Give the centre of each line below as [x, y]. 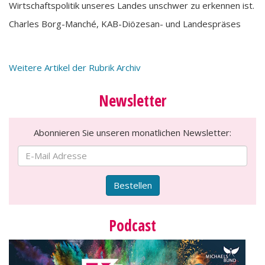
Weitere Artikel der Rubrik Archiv [75, 67]
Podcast [132, 225]
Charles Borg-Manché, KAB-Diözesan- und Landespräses [125, 24]
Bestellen [132, 185]
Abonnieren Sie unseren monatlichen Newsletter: [132, 132]
